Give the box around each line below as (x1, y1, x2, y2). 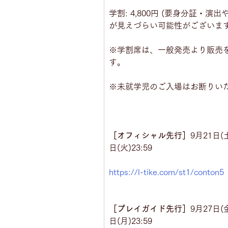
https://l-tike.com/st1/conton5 (109, 168, 224, 176)
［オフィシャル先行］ (109, 131, 190, 139)
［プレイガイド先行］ (109, 205, 190, 213)
